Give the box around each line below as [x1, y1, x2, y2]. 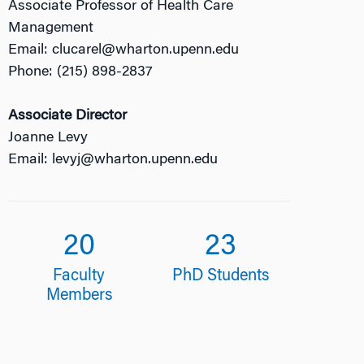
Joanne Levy [8, 131, 89, 145]
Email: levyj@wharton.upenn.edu [8, 153, 219, 167]
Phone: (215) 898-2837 [8, 65, 154, 80]
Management [8, 21, 94, 36]
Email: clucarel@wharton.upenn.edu [8, 43, 240, 58]
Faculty [53, 268, 106, 284]
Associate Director [8, 109, 128, 123]
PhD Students [171, 268, 269, 284]
